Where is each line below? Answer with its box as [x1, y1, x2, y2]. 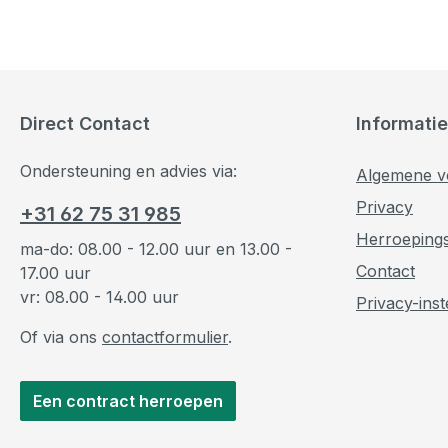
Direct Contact [20, 112, 150, 134]
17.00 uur [20, 262, 91, 283]
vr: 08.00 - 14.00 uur [20, 286, 179, 307]
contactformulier [102, 326, 228, 347]
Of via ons [20, 326, 102, 347]
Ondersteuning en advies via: [20, 160, 237, 181]
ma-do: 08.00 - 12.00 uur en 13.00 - [20, 238, 292, 259]
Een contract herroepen [33, 390, 223, 411]
